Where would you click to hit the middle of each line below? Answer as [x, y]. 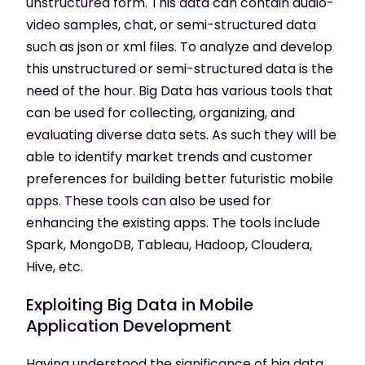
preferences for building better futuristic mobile [180, 178]
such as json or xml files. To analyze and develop [179, 46]
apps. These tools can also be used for [149, 200]
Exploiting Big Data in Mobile [140, 304]
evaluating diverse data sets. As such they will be [181, 134]
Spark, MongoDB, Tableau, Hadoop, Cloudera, [169, 244]
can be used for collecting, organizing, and [161, 112]
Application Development [129, 325]
